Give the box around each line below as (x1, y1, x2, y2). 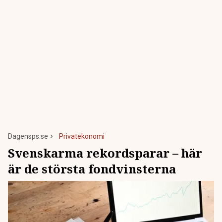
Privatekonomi (59, 132, 105, 140)
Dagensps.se (8, 132, 48, 140)
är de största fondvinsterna (8, 161, 176, 177)
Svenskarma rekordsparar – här (8, 145, 202, 161)
